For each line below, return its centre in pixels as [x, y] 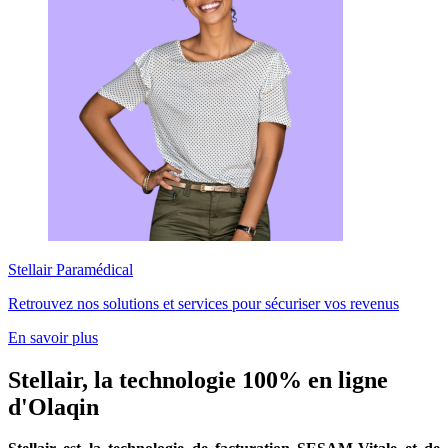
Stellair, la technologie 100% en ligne [198, 379]
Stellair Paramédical [70, 269]
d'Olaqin [53, 406]
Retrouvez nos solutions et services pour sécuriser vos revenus [203, 303]
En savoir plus [53, 337]
